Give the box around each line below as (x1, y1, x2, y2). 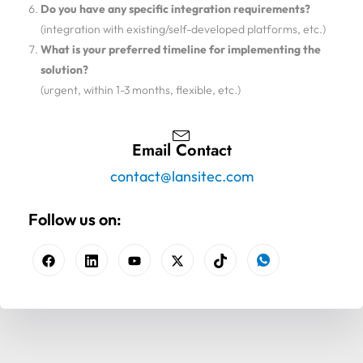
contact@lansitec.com (109, 167, 254, 186)
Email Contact (131, 139, 232, 162)
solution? (41, 62, 88, 77)
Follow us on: (28, 209, 122, 229)
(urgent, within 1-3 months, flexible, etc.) (41, 83, 241, 97)
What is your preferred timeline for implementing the (41, 42, 321, 57)
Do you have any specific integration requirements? (41, 2, 310, 16)
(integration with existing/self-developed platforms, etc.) (41, 22, 326, 36)
